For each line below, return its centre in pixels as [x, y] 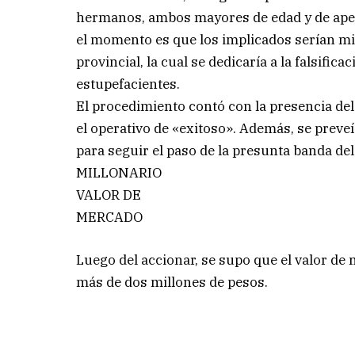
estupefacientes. [128, 84]
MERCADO [110, 217]
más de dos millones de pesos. [172, 282]
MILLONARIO [119, 172]
